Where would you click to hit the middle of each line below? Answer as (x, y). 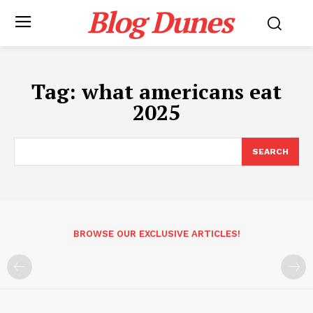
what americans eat (182, 92)
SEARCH (270, 152)
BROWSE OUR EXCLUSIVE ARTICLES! (156, 234)
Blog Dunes (160, 22)
